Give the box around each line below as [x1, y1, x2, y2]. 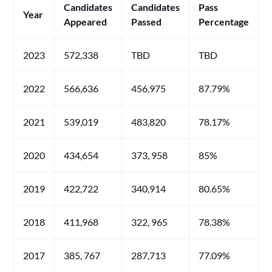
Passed [131, 16, 162, 27]
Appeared [64, 16, 107, 27]
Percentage [199, 16, 250, 27]
